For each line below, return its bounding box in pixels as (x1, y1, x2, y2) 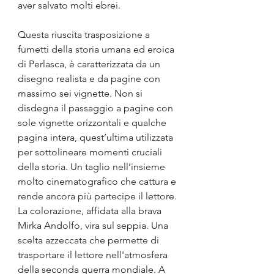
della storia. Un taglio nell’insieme (18, 161, 168, 173)
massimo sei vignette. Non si (18, 87, 145, 100)
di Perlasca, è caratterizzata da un (18, 58, 163, 70)
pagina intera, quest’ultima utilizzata (18, 131, 176, 144)
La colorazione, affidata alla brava (18, 205, 164, 217)
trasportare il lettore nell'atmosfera (18, 249, 170, 261)
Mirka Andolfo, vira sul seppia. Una (18, 220, 171, 232)
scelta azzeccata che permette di (18, 234, 161, 246)
